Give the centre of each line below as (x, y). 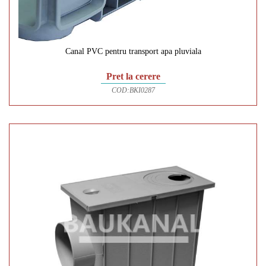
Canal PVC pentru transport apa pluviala (133, 52)
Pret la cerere (133, 77)
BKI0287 (142, 91)
